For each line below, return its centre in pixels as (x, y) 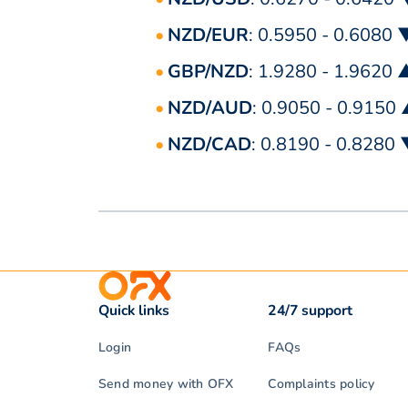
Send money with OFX (166, 384)
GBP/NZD (208, 72)
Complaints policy (321, 384)
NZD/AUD (210, 108)
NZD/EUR (208, 36)
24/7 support (311, 311)
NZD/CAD (209, 145)
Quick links (134, 311)
